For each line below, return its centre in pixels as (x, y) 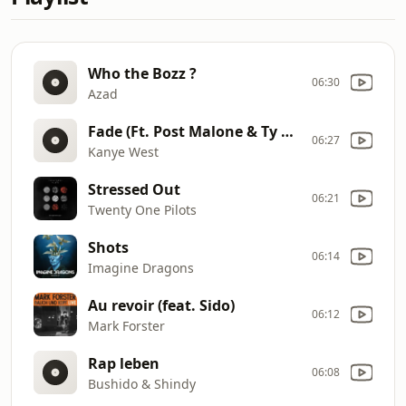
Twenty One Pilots (142, 209)
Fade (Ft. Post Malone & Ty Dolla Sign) (287, 131)
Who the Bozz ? (142, 73)
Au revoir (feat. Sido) (161, 305)
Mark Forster (126, 325)
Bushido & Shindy (142, 383)
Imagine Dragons (141, 267)
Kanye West (123, 151)
